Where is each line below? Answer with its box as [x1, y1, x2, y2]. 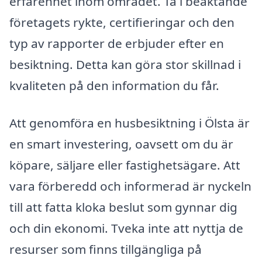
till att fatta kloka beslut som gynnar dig [9, 198, 237, 215]
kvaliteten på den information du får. [9, 77, 219, 94]
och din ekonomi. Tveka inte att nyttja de [9, 219, 243, 236]
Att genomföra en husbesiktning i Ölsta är [9, 114, 250, 131]
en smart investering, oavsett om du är [9, 135, 233, 152]
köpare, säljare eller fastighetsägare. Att [9, 156, 240, 173]
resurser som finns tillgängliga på [9, 240, 202, 257]
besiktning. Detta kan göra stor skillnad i [9, 56, 241, 73]
